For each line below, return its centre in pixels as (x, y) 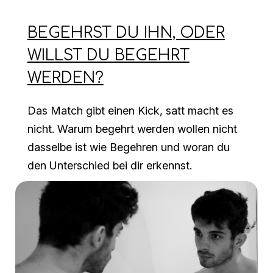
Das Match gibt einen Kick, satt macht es (130, 110)
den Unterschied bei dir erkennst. (109, 165)
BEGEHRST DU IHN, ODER (126, 33)
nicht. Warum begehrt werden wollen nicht (132, 129)
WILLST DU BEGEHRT (108, 55)
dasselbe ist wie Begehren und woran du (128, 147)
